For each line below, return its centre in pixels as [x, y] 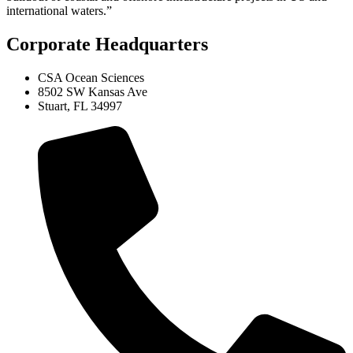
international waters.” [59, 11]
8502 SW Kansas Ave [93, 92]
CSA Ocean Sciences [91, 78]
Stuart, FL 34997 [80, 106]
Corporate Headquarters [107, 45]
